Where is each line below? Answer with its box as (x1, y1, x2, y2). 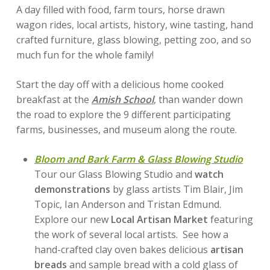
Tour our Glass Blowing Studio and (34, 168, 195, 181)
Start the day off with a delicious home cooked (16, 78, 224, 91)
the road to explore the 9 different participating (16, 108, 231, 121)
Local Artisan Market (110, 213, 208, 226)
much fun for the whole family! (16, 48, 154, 61)
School (122, 93, 154, 106)
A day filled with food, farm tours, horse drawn (16, 3, 225, 16)
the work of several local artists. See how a (34, 228, 228, 241)
